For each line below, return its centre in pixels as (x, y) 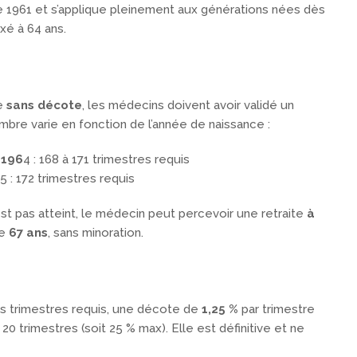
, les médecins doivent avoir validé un (188, 106)
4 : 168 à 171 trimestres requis (106, 160)
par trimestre (278, 310)
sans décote (44, 106)
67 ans (28, 233)
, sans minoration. (96, 233)
